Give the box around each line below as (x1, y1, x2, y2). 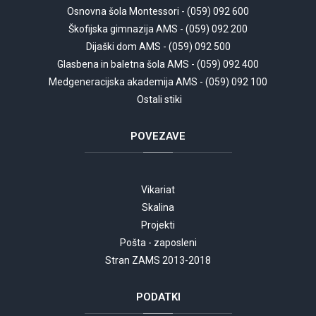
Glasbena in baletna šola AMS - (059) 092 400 (57, 58, 259, 70)
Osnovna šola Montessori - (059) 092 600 (67, 5, 249, 17)
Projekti (141, 219, 175, 231)
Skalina (142, 201, 174, 213)
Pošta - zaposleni (119, 236, 197, 248)
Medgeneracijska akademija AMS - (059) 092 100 (49, 75, 267, 87)
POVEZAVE (130, 129, 186, 142)
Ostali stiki (136, 93, 182, 105)
